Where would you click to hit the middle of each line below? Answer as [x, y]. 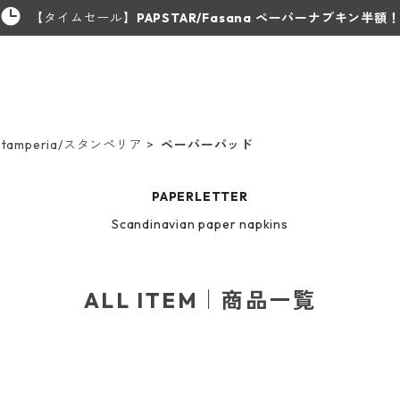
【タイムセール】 [83, 18]
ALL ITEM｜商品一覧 [200, 300]
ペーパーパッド [208, 145]
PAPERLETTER [200, 196]
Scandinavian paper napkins [200, 224]
